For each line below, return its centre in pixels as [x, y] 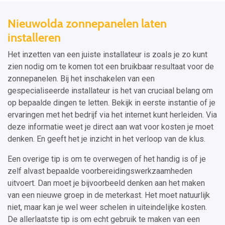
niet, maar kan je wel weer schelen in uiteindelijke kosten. [107, 207]
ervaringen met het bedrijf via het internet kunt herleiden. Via [112, 115]
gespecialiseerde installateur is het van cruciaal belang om [110, 91]
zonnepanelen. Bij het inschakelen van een [81, 79]
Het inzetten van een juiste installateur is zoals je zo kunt [107, 55]
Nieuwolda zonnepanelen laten [87, 24]
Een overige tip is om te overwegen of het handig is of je [107, 159]
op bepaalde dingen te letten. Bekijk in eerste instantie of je [111, 103]
